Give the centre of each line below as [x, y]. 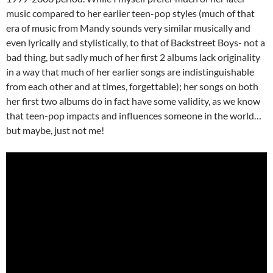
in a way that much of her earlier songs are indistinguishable [130, 72]
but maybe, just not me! [55, 130]
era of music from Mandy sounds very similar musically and [128, 28]
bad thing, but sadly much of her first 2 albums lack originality [133, 57]
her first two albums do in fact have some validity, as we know [133, 101]
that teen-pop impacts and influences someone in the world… [134, 116]
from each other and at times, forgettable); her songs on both [132, 87]
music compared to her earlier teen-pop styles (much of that [130, 13]
